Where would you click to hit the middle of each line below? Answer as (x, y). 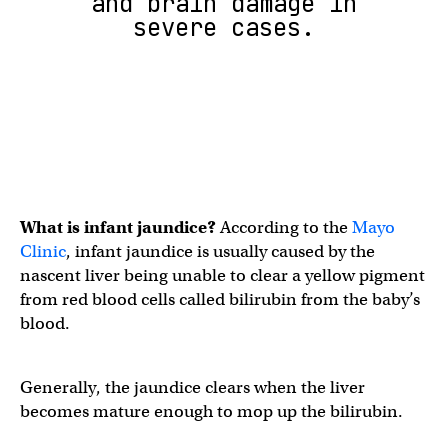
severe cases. (224, 27)
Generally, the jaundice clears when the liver (192, 387)
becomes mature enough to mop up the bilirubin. (213, 411)
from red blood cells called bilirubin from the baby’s (220, 299)
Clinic (43, 251)
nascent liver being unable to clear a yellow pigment (222, 275)
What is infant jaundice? (120, 227)
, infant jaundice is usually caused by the (220, 251)
